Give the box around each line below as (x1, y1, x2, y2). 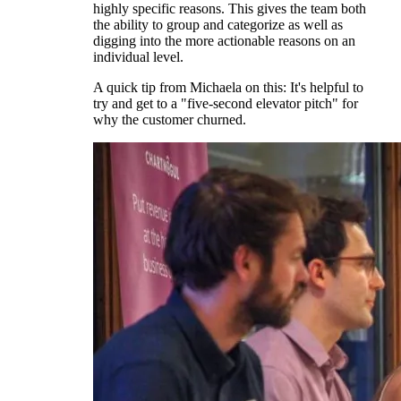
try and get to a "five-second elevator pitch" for (93, 95, 358, 111)
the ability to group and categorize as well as (93, 16, 343, 32)
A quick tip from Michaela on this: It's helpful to (93, 79, 363, 95)
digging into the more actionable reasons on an (93, 32, 355, 48)
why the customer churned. (93, 111, 246, 127)
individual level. (93, 48, 183, 64)
